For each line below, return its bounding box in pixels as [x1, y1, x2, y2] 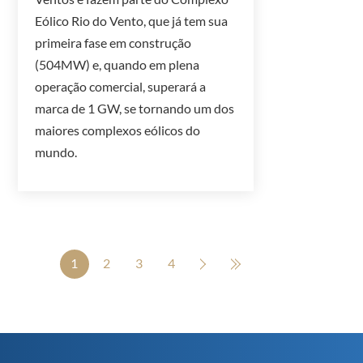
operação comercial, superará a [35, 78, 207, 94]
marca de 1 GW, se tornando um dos [35, 100, 235, 116]
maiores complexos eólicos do [35, 122, 201, 138]
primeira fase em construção [35, 34, 192, 50]
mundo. [35, 143, 78, 160]
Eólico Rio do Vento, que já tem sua [35, 12, 228, 28]
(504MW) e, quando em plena [35, 56, 200, 72]
